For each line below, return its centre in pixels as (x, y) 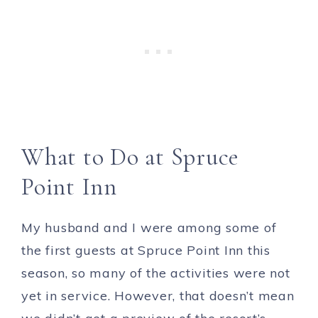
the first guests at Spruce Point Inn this (146, 250)
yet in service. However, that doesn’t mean (158, 296)
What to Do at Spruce (130, 157)
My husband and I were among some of (149, 227)
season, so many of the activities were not (156, 273)
